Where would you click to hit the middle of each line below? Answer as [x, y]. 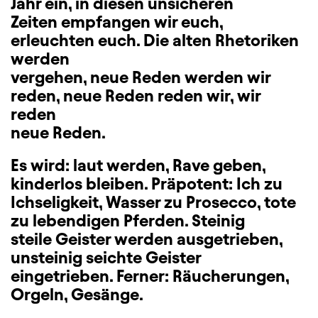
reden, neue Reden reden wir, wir [136, 96]
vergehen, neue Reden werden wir [141, 77]
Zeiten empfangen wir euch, [117, 22]
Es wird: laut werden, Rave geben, [138, 165]
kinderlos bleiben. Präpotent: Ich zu [147, 184]
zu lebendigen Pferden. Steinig [128, 221]
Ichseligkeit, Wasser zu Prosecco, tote [153, 202]
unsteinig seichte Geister [106, 258]
